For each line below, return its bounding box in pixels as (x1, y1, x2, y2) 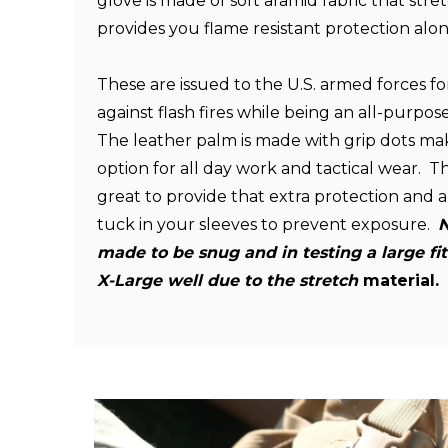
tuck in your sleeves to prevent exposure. (97, 215, 438, 234)
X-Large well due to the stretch (97, 271, 358, 290)
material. (358, 271, 439, 290)
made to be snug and (97, 243, 281, 262)
